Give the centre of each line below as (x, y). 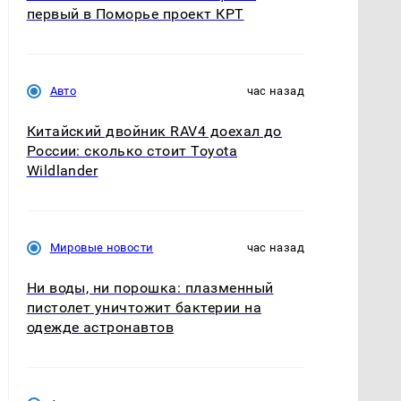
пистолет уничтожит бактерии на (144, 308)
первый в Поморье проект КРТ (135, 13)
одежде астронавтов (100, 328)
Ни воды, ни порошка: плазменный (150, 288)
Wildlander (62, 170)
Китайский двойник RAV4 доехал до (154, 131)
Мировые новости (102, 247)
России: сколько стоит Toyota (132, 150)
